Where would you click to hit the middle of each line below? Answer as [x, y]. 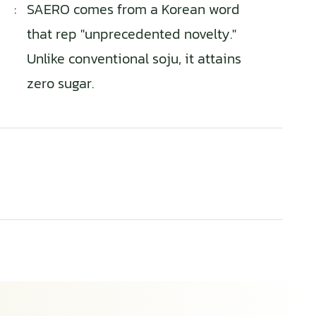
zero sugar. [60, 83]
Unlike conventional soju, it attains [134, 58]
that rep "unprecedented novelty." [132, 34]
